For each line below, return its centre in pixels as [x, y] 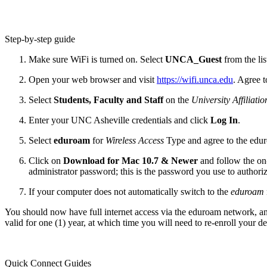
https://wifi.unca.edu [195, 79]
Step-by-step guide [40, 39]
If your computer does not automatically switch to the [130, 191]
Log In [224, 120]
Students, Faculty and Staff [108, 100]
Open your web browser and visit [93, 79]
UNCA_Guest [193, 59]
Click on [46, 160]
